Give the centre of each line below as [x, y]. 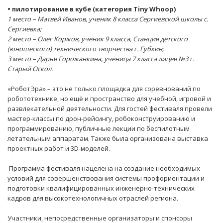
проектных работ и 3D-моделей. [59, 149]
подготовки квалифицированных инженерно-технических [101, 188]
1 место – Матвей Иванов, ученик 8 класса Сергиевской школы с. [108, 19]
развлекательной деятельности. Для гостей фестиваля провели [110, 109]
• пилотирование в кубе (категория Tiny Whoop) [92, 9]
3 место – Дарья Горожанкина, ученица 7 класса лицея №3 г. [101, 59]
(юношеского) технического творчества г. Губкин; [86, 49]
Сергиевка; [24, 29]
